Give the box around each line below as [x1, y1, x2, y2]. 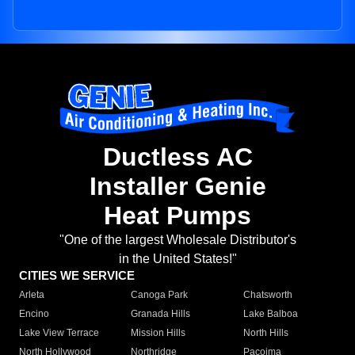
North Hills [242, 327, 288, 339]
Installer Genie [89, 172, 266, 201]
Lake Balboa [242, 308, 298, 320]
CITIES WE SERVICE [19, 269, 135, 283]
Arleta [19, 289, 44, 301]
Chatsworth [242, 289, 292, 301]
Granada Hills [131, 308, 191, 320]
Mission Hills [131, 327, 186, 339]
